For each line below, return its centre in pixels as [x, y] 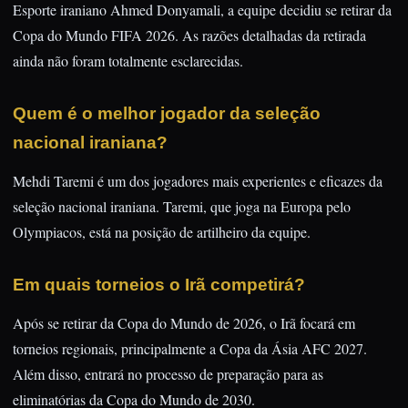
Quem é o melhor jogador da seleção [167, 113]
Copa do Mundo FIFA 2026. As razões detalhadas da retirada [189, 35]
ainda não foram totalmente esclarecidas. [128, 61]
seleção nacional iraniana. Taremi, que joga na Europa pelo [182, 206]
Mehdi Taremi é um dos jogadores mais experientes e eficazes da [198, 181]
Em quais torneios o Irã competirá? [159, 285]
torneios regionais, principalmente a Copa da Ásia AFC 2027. [190, 348]
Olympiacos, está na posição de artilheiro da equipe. [162, 232]
